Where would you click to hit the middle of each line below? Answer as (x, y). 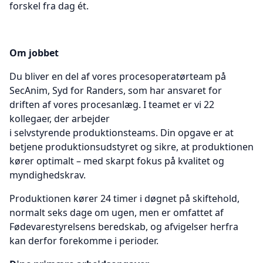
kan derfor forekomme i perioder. (84, 241)
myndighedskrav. (48, 175)
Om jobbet (34, 53)
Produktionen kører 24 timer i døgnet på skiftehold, (124, 198)
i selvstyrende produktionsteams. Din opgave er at (122, 133)
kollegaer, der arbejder (60, 119)
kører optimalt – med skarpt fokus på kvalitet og (117, 161)
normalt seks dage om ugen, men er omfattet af (117, 213)
